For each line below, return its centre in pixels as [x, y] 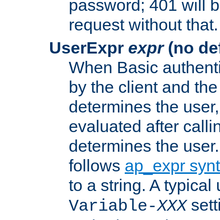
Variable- [113, 206]
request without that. [143, 25]
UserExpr [89, 48]
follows [97, 166]
